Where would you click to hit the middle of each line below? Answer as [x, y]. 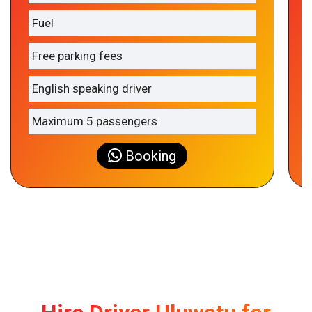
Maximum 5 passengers [95, 122]
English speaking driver [92, 89]
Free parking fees [78, 56]
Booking [149, 156]
